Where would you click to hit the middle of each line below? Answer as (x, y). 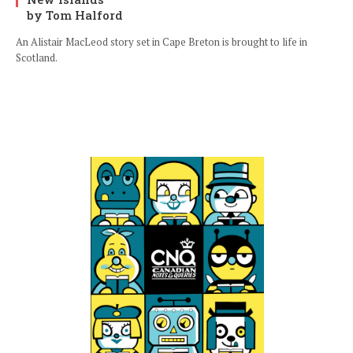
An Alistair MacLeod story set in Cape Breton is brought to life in (162, 42)
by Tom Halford (75, 15)
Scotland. (37, 58)
